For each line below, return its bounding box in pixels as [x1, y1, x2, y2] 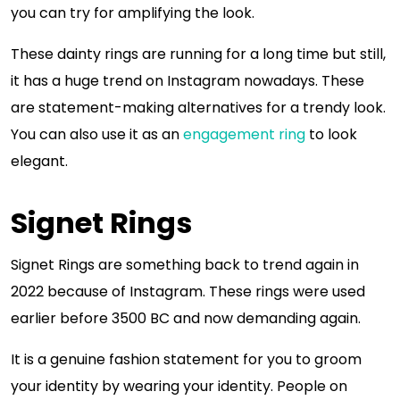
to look [305, 124, 357, 145]
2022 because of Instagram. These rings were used [11, 281, 365, 302]
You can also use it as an [11, 124, 183, 145]
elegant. [11, 151, 68, 171]
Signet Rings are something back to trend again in [11, 254, 359, 275]
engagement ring [183, 124, 305, 145]
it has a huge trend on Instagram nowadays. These [11, 71, 364, 91]
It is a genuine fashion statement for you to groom [11, 349, 362, 370]
